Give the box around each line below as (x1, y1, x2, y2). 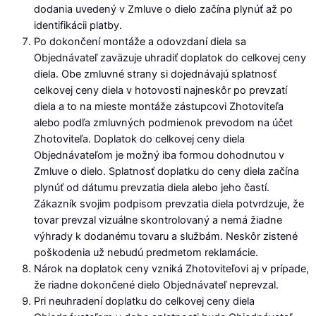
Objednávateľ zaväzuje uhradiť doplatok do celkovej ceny (34, 51, 306, 65)
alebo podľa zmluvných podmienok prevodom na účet (34, 116, 293, 130)
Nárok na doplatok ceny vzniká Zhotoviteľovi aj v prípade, (34, 262, 309, 276)
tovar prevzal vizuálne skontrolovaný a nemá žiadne (34, 214, 282, 227)
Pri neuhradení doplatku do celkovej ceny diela (34, 295, 255, 308)
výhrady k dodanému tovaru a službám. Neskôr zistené (34, 230, 298, 243)
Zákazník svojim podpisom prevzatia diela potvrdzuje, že (34, 197, 304, 211)
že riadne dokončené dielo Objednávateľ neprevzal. (34, 279, 279, 292)
